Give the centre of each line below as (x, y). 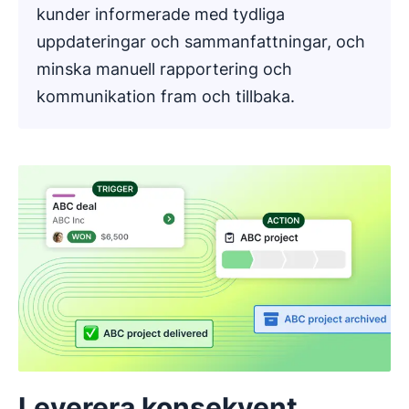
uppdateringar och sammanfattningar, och (201, 41)
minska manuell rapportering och (164, 68)
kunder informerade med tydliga (161, 14)
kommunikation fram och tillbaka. (166, 96)
